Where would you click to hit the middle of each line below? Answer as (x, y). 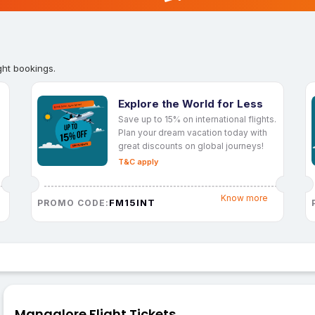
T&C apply (138, 161)
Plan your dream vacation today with (193, 132)
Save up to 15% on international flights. (197, 119)
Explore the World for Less (191, 103)
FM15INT (132, 202)
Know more (244, 198)
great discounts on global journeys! (191, 146)
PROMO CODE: (73, 202)
